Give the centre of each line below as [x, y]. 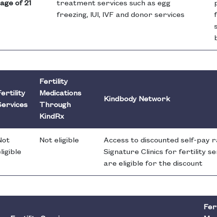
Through [55, 105]
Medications [60, 94]
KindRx [52, 117]
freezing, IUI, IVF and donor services [121, 15]
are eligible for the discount [153, 164]
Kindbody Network [137, 100]
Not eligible [59, 141]
